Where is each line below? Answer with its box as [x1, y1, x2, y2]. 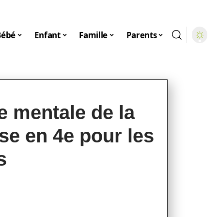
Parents [126, 29, 157, 41]
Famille [79, 29, 108, 41]
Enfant [34, 29, 61, 41]
